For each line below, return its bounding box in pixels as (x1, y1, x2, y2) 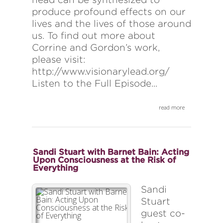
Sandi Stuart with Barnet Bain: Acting (33, 147, 189, 157)
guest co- (141, 208, 185, 219)
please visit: (32, 54, 86, 65)
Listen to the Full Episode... (32, 78, 157, 89)
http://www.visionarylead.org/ (32, 66, 175, 77)
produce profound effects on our (32, 6, 186, 17)
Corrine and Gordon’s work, (32, 42, 160, 53)
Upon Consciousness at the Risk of (33, 155, 176, 165)
